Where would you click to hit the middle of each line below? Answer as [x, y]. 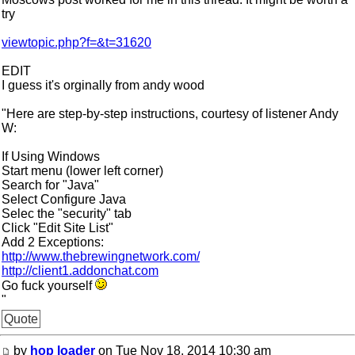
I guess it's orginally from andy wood [103, 85]
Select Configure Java [64, 199]
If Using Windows [51, 157]
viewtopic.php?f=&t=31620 [76, 42]
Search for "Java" [50, 185]
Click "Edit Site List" [57, 228]
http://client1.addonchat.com [80, 271]
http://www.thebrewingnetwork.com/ [101, 256]
